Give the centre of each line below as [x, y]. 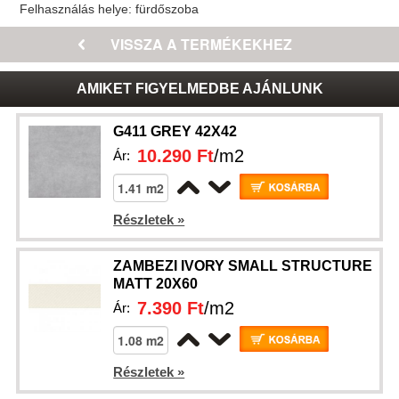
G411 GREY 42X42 [175, 131]
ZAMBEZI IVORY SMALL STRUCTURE [243, 266]
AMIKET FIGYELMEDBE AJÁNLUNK [199, 89]
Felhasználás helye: [78, 9]
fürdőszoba [167, 9]
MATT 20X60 [156, 284]
